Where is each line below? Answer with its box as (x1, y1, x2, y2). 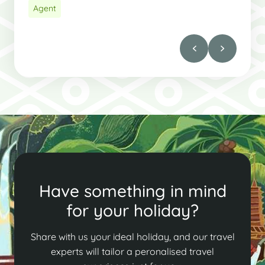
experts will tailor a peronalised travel (51, 245, 214, 257)
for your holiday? (66, 199, 199, 221)
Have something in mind (38, 180, 227, 201)
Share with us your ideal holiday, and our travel (30, 230, 235, 243)
